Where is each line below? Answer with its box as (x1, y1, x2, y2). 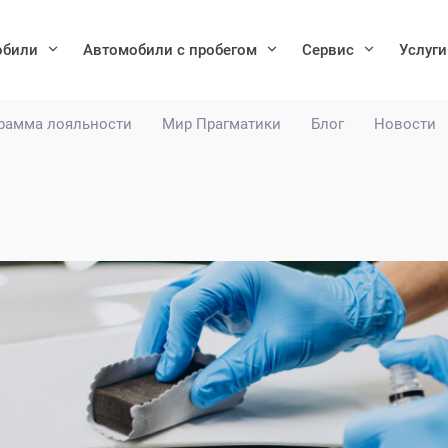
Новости (374, 115, 436, 133)
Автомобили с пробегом (83, 40, 257, 59)
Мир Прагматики (162, 115, 281, 133)
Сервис (302, 40, 354, 59)
